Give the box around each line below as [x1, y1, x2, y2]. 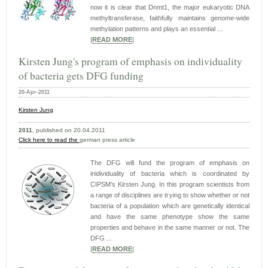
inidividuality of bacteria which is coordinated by [90, 170, 249, 178]
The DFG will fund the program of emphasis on [90, 159, 249, 167]
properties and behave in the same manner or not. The [90, 224, 249, 232]
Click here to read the [19, 136, 80, 144]
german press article [80, 136, 135, 144]
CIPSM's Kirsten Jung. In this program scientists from [90, 181, 249, 188]
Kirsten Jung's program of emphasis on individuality [19, 54, 242, 69]
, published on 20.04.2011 [32, 127, 105, 134]
